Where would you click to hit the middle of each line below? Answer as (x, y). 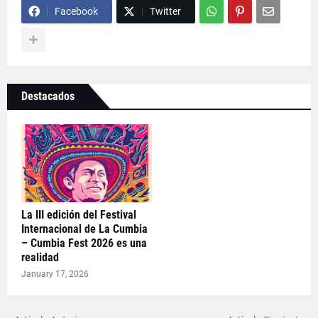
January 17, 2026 (55, 274)
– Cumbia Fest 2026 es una (84, 243)
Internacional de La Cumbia (84, 229)
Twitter (165, 12)
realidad (40, 258)
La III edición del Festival (79, 215)
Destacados (48, 97)
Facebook (76, 12)
